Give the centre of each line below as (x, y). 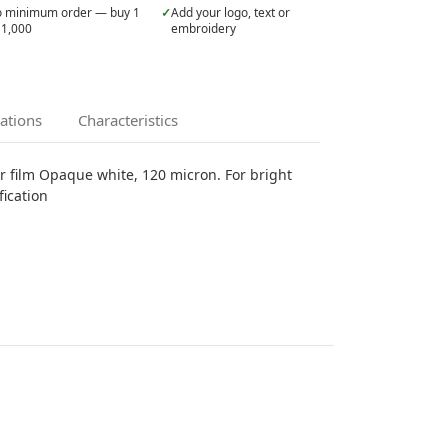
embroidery (204, 28)
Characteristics (127, 119)
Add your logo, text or (231, 12)
